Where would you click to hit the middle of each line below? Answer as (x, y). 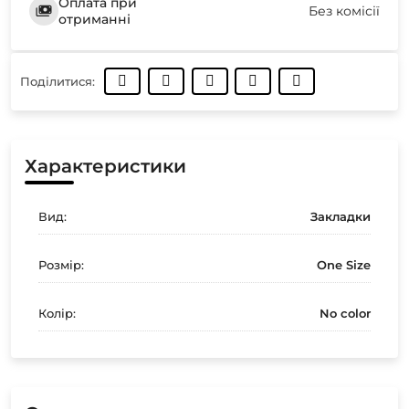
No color (345, 313)
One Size (344, 264)
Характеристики (105, 166)
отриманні (94, 19)
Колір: (57, 313)
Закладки (341, 216)
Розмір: (61, 264)
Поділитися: (58, 82)
